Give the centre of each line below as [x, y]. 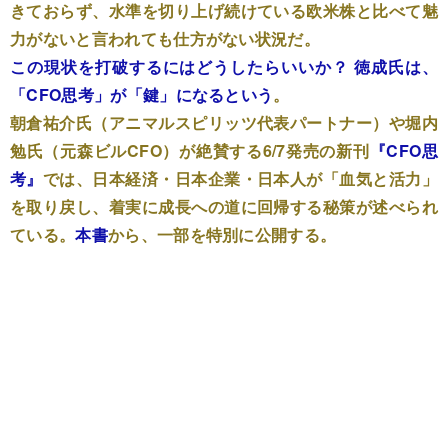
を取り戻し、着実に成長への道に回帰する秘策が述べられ [224, 206]
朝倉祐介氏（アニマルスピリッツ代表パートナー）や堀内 [224, 122]
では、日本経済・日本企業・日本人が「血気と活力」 [240, 178]
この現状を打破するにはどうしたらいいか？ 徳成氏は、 [224, 66]
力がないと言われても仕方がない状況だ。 [165, 38]
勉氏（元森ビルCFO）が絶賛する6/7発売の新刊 [190, 150]
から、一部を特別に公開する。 [222, 234]
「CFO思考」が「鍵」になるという [142, 94]
